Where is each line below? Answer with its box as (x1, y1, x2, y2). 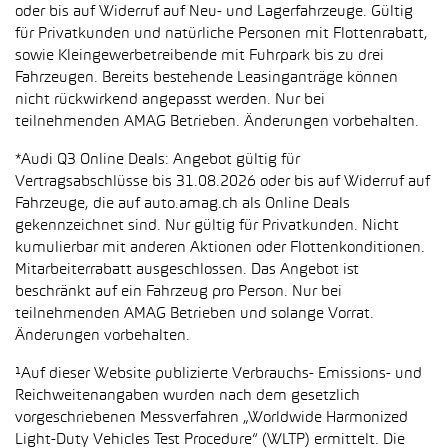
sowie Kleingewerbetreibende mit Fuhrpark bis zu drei (15, 49, 384, 63)
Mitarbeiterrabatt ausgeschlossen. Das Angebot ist (15, 263, 359, 277)
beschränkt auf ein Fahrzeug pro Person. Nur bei (15, 285, 342, 299)
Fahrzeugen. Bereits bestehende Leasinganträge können (15, 71, 398, 85)
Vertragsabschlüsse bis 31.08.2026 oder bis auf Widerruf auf (15, 175, 430, 189)
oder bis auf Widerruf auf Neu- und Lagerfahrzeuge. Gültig (15, 5, 413, 19)
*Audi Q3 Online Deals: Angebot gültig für (15, 153, 300, 167)
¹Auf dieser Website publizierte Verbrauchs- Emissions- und (15, 367, 422, 381)
